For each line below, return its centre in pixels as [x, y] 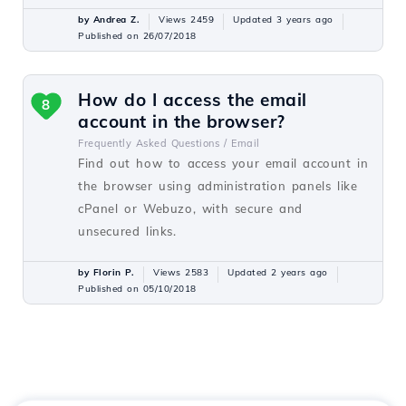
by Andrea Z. [109, 19]
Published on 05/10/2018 [137, 289]
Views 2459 [186, 19]
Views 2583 [181, 272]
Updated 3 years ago [283, 19]
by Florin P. [106, 272]
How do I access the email [193, 100]
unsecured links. [127, 231]
